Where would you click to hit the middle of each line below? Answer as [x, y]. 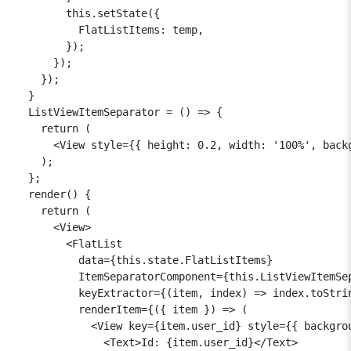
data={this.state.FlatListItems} [144, 260]
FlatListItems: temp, [110, 29]
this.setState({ [88, 13]
